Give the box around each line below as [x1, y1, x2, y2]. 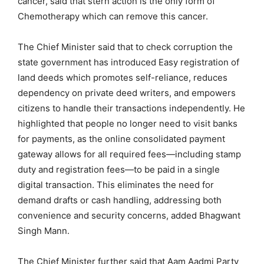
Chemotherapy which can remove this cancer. [18, 10, 208, 22]
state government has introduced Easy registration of [18, 56, 239, 68]
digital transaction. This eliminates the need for [18, 179, 214, 190]
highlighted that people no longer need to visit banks [18, 117, 237, 129]
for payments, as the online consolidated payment [18, 133, 225, 144]
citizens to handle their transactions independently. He [18, 102, 245, 114]
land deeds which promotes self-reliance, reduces [18, 71, 227, 83]
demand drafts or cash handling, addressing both [18, 194, 222, 206]
